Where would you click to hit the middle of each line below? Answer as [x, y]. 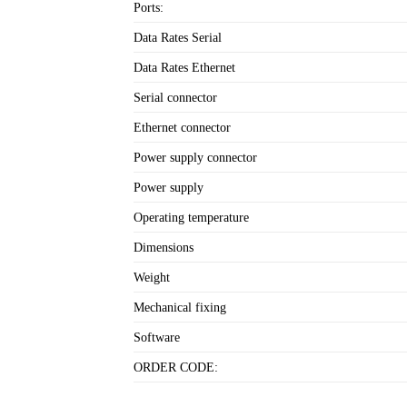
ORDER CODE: [176, 367]
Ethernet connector [182, 128]
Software [157, 338]
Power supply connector [195, 158]
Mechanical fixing [180, 308]
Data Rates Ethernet [184, 68]
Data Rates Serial [178, 38]
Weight [152, 278]
